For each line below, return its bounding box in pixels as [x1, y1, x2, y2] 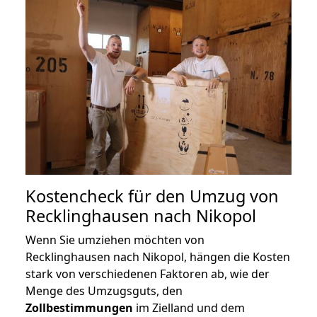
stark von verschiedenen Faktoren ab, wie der [25, 266, 270, 282]
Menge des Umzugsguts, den [25, 283, 183, 299]
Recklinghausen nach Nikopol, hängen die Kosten [25, 249, 290, 265]
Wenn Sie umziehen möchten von [25, 232, 204, 248]
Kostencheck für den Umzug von [25, 185, 279, 208]
